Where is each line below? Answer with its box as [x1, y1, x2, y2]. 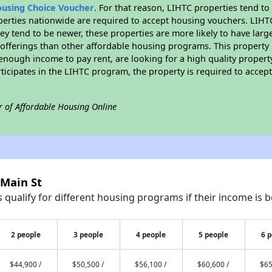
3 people [73, 229, 104, 239]
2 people [11, 229, 41, 239]
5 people [199, 229, 229, 239]
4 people [136, 229, 166, 239]
